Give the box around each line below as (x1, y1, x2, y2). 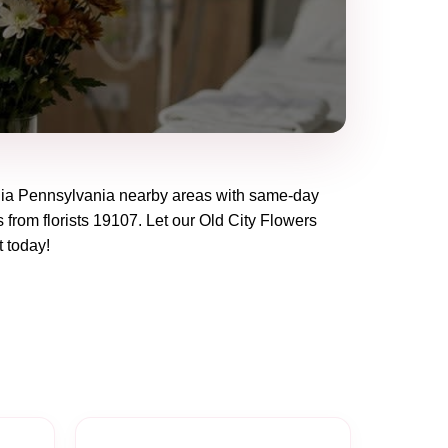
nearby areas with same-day (115, 186, 319, 204)
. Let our (138, 211, 199, 229)
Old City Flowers (199, 211, 317, 229)
